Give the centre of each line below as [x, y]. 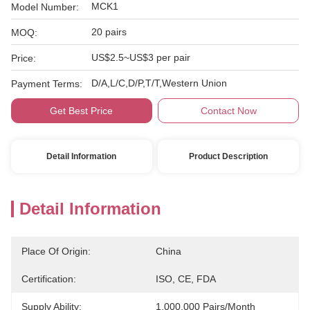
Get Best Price [82, 111]
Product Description [229, 156]
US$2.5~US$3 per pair [141, 57]
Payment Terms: [47, 84]
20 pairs [109, 32]
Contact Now [228, 111]
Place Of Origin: [56, 251]
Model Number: [45, 7]
